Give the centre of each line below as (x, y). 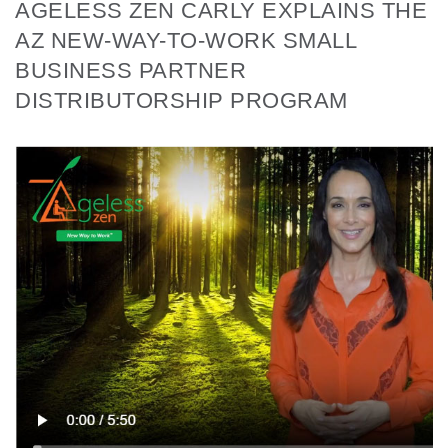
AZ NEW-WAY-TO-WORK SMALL (185, 41)
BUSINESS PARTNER (130, 71)
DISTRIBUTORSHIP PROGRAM (181, 101)
